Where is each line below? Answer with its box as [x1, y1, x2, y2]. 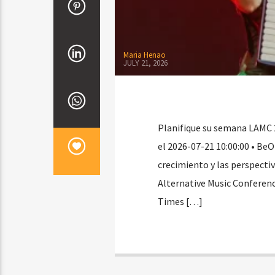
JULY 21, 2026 [123, 57, 168, 68]
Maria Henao [123, 50, 166, 61]
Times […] [157, 195, 203, 208]
